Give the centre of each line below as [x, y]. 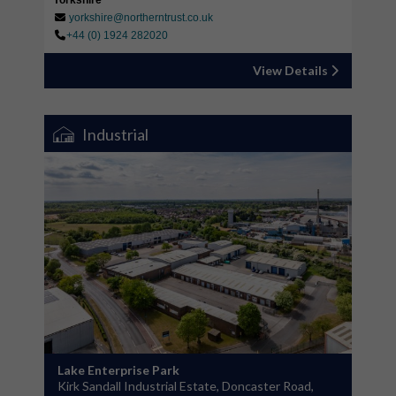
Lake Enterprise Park [118, 370]
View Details [292, 71]
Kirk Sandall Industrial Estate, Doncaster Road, [186, 386]
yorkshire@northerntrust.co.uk [141, 18]
